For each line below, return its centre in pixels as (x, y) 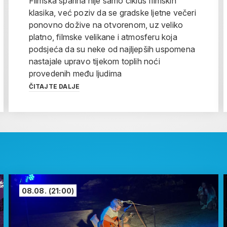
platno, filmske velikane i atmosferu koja (103, 37)
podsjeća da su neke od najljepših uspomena (112, 49)
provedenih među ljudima (75, 74)
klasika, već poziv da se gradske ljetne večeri (112, 13)
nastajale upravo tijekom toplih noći (94, 62)
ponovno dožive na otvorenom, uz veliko (106, 25)
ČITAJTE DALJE (54, 87)
